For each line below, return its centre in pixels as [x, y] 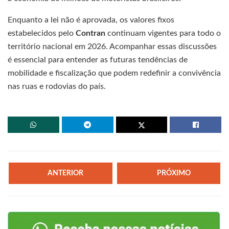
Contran [90, 33]
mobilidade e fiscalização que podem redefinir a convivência [114, 73]
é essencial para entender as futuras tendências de [98, 60]
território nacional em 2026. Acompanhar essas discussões [112, 46]
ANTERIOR [66, 173]
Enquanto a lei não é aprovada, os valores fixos [91, 20]
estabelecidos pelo [42, 33]
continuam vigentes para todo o [163, 33]
